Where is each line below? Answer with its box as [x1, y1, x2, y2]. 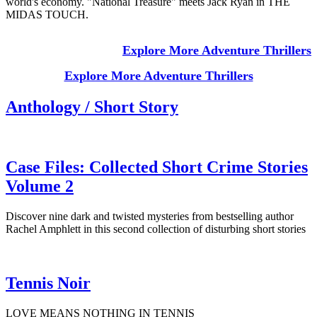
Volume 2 [6, 177, 74, 196]
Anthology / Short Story [6, 98, 178, 117]
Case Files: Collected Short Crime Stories [6, 158, 308, 177]
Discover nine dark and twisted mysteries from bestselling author [6, 209, 294, 222]
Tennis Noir [6, 273, 91, 292]
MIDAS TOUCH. [6, 8, 88, 21]
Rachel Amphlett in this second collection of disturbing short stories [6, 222, 306, 235]
